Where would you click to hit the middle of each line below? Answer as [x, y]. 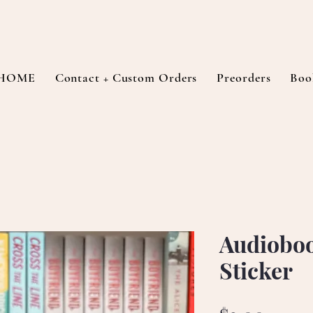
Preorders [244, 77]
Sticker [256, 270]
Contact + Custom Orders [126, 77]
